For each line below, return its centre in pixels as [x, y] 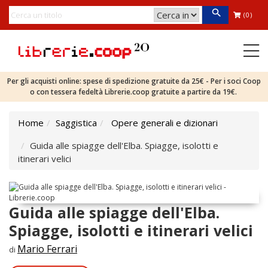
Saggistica [76, 123]
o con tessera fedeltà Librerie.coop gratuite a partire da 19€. [134, 92]
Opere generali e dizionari [165, 123]
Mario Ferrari [47, 249]
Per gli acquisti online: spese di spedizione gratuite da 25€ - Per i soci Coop [134, 81]
